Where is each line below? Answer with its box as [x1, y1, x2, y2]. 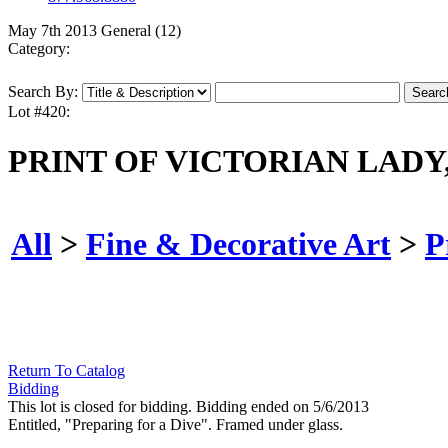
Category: [8, 40, 70, 58]
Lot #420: [8, 103, 70, 121]
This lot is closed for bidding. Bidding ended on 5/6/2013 [8, 398, 369, 416]
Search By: [8, 83, 78, 101]
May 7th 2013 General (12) [8, 22, 181, 40]
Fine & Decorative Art [86, 225, 391, 262]
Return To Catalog [8, 362, 125, 380]
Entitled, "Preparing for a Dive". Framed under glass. [8, 416, 343, 434]
